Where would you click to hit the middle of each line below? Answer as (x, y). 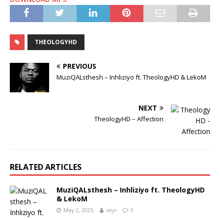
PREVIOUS (80, 66)
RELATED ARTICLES (46, 167)
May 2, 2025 (78, 210)
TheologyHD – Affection (129, 119)
